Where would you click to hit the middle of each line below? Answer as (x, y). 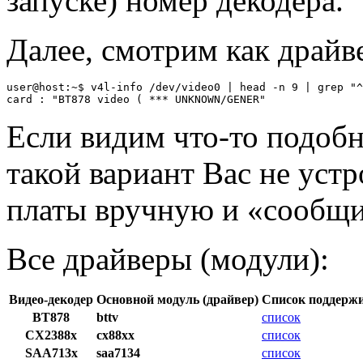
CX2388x (51, 335)
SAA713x (51, 352)
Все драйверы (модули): (168, 258)
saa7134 (118, 352)
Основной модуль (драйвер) (177, 299)
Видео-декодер (51, 299)
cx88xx (115, 335)
